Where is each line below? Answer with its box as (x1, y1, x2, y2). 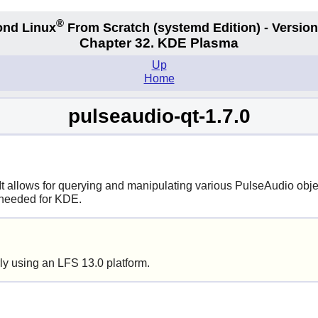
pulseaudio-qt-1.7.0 (67, 104, 251, 127)
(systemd (153, 20, 209, 35)
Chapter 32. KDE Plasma (79, 35, 238, 51)
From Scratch (64, 20, 153, 35)
